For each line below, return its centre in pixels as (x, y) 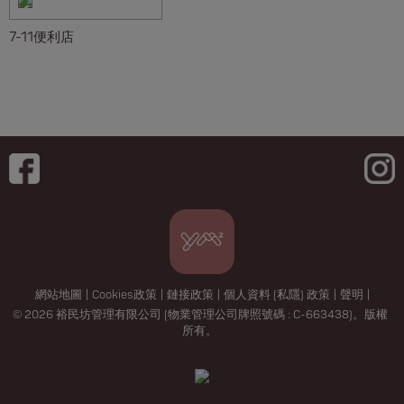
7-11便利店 (41, 37)
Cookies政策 (124, 295)
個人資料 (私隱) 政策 (277, 295)
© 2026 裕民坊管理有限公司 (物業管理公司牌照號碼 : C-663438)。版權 (200, 315)
